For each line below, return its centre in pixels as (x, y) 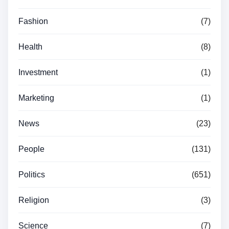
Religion (34, 200)
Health (30, 47)
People (31, 149)
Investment (38, 72)
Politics (32, 174)
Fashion (33, 21)
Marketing (36, 98)
